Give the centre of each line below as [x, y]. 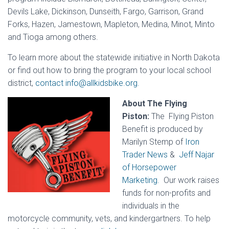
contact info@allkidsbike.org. [86, 83]
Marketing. [141, 180]
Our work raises [190, 180]
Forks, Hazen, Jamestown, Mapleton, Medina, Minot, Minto [111, 25]
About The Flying [155, 104]
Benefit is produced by [163, 129]
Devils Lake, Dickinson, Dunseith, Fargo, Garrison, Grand [106, 12]
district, [20, 83]
